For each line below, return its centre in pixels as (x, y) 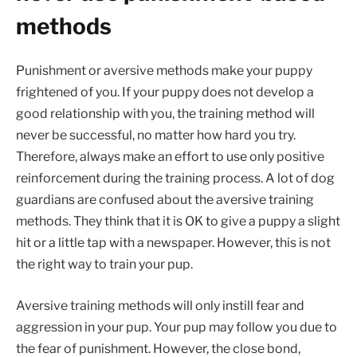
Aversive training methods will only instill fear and (160, 305)
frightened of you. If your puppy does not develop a (165, 92)
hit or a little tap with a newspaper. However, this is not (173, 243)
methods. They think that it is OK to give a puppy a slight (178, 222)
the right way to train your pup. (104, 265)
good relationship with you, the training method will (165, 114)
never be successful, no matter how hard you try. (156, 135)
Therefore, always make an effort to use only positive (170, 157)
